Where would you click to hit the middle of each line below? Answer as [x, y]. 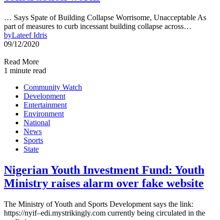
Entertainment [45, 105]
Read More [21, 62]
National [37, 123]
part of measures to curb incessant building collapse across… [98, 27]
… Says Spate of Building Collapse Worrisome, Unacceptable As [105, 18]
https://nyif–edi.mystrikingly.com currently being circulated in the [105, 213]
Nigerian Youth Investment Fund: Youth [104, 170]
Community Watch [53, 87]
